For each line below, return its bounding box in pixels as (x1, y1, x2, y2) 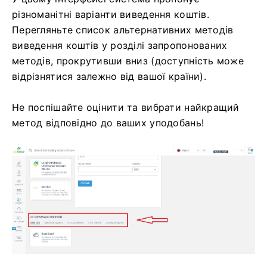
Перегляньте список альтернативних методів (12, 23, 234, 36)
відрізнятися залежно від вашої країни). (12, 70, 206, 82)
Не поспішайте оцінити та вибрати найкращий (12, 101, 240, 113)
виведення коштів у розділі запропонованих (12, 39, 228, 51)
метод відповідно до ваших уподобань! (12, 116, 204, 129)
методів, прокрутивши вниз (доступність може (12, 54, 244, 67)
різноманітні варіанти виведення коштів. (12, 8, 209, 20)
